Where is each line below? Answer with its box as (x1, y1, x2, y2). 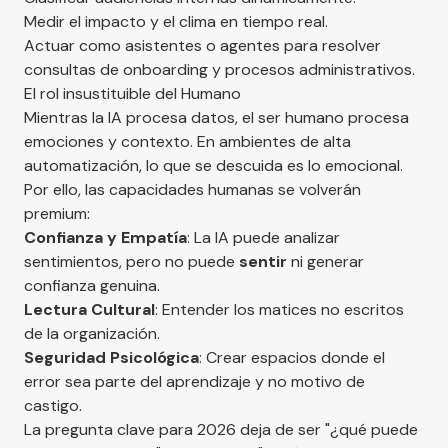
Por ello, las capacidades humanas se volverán (24, 178, 361, 200)
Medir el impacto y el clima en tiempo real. (24, 10, 328, 32)
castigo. (24, 394, 82, 416)
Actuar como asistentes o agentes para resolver (24, 34, 381, 56)
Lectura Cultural (24, 298, 155, 320)
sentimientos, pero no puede (24, 250, 239, 272)
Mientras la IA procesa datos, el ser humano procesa (24, 106, 409, 128)
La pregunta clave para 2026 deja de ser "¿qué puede (24, 418, 418, 440)
